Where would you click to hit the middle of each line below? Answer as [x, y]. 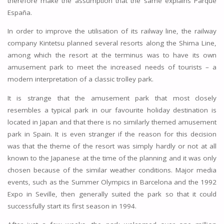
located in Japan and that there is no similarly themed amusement [112, 122]
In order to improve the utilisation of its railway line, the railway [112, 31]
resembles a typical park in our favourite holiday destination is [112, 110]
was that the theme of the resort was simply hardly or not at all [112, 146]
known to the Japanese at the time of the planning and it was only [112, 158]
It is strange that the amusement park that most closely [112, 98]
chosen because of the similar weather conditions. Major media [112, 170]
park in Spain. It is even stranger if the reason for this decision [112, 134]
